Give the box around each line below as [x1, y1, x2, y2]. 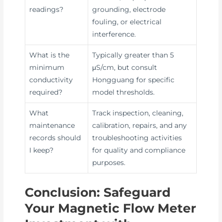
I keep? [29, 146, 54, 155]
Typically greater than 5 [92, 51, 174, 59]
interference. [92, 30, 136, 39]
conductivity [29, 76, 73, 84]
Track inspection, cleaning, [92, 109, 184, 117]
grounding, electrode [92, 5, 166, 14]
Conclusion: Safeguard [25, 184, 171, 200]
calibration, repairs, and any [92, 121, 187, 130]
